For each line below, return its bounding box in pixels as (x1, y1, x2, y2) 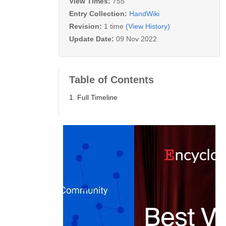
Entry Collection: (69, 9, 129, 18)
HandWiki (129, 9, 159, 18)
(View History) (126, 22, 170, 30)
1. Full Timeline (69, 93, 118, 101)
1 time (104, 22, 124, 30)
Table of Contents (69, 74, 154, 85)
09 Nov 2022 (116, 34, 157, 43)
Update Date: (69, 34, 116, 43)
